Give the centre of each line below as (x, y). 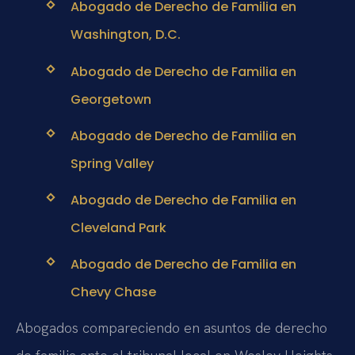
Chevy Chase (113, 292)
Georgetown (111, 99)
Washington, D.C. (125, 35)
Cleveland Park (118, 227)
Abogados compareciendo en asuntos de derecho (172, 328)
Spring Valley (112, 163)
